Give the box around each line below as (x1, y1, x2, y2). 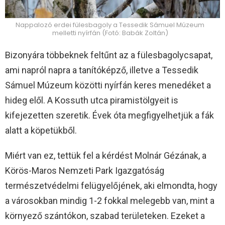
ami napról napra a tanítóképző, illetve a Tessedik (5, 65, 198, 76)
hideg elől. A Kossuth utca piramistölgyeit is (5, 95, 178, 106)
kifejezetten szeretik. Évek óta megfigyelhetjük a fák (5, 110, 214, 121)
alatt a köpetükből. (5, 125, 77, 136)
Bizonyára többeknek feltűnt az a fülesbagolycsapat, (5, 50, 212, 61)
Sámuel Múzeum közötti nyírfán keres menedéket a (5, 80, 211, 91)
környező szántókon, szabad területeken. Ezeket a (5, 210, 205, 221)
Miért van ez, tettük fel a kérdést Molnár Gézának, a (5, 150, 206, 161)
